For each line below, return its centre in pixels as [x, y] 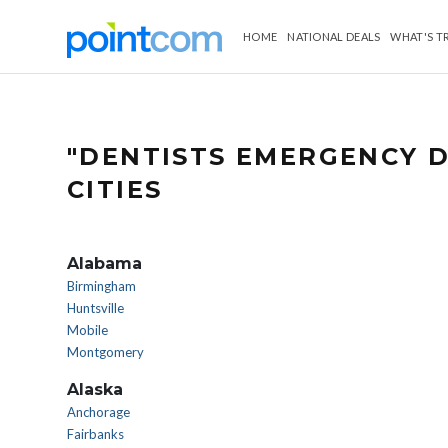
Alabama [104, 263]
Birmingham [101, 286]
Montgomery [105, 352]
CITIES [115, 189]
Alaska [95, 389]
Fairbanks [95, 434]
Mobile [87, 330]
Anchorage [98, 412]
